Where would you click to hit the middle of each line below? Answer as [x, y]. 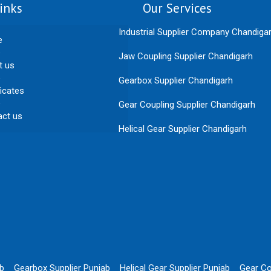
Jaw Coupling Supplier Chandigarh [186, 56]
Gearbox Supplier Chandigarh [176, 80]
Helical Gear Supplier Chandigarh [183, 129]
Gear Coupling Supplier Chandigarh [187, 104]
